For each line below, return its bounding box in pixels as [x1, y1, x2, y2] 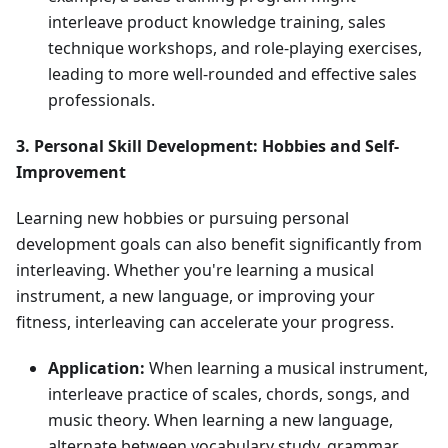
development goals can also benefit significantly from [16, 233, 422, 256]
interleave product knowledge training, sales [48, 11, 386, 34]
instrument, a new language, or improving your [16, 285, 375, 308]
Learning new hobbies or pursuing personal [16, 207, 349, 230]
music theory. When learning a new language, [48, 409, 393, 432]
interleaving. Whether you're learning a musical [16, 259, 374, 282]
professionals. [48, 89, 155, 112]
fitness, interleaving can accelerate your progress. [16, 311, 394, 334]
